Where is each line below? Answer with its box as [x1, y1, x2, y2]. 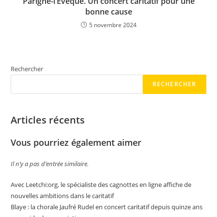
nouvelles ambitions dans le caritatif [11, 191, 114, 200]
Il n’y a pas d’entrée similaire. [11, 159, 89, 168]
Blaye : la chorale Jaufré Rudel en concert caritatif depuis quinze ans [11, 202, 203, 211]
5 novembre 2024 [89, 21, 137, 29]
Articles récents [11, 113, 85, 126]
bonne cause [85, 6, 132, 17]
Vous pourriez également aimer [11, 137, 142, 148]
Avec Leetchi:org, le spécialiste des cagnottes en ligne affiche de [11, 180, 192, 189]
